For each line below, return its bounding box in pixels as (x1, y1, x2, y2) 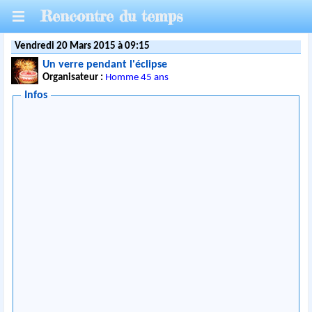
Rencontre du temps (40, 6, 182, 26)
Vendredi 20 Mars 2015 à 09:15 (15, 41, 150, 52)
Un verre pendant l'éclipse (42, 59, 168, 70)
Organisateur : (42, 72, 106, 83)
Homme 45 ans (105, 72, 169, 83)
